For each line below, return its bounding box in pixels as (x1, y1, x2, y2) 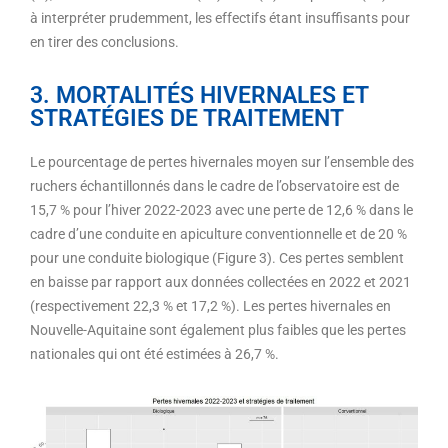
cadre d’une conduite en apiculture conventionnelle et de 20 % (30, 226, 407, 242)
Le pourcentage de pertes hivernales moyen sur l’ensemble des (30, 154, 414, 170)
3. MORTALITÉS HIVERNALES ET (30, 82, 368, 109)
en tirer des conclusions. (30, 34, 179, 50)
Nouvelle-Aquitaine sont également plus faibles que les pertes (30, 322, 406, 338)
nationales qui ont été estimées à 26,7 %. (30, 346, 279, 362)
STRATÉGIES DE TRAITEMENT (30, 105, 344, 132)
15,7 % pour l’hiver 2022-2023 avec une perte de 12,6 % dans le (30, 202, 413, 218)
